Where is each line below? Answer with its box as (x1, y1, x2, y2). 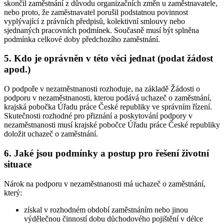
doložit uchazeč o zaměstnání (4, 129, 96, 138)
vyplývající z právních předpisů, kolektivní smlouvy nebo (4, 16, 185, 25)
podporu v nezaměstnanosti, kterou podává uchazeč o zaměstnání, (4, 93, 211, 102)
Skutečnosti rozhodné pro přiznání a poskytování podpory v (4, 111, 192, 120)
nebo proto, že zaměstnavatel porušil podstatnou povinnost (4, 7, 188, 16)
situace (4, 158, 31, 169)
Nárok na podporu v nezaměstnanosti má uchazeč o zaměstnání (4, 179, 203, 188)
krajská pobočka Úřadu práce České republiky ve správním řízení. (4, 102, 212, 111)
